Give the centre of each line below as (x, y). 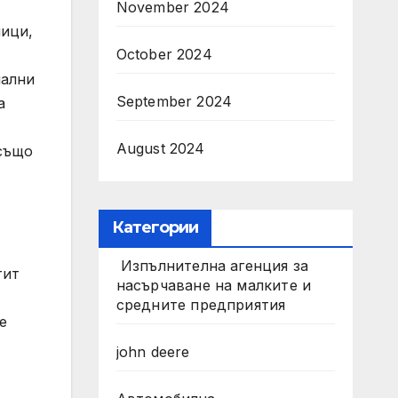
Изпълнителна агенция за (212, 266)
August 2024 (160, 148)
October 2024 (164, 54)
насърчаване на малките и (214, 285)
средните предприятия (201, 305)
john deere (153, 352)
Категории (155, 227)
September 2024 (174, 101)
